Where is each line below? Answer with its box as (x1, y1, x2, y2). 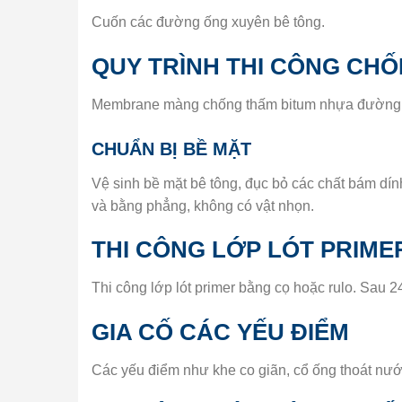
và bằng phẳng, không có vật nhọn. (92, 197, 314, 214)
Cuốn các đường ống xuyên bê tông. (92, 14, 325, 31)
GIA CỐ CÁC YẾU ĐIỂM (92, 319, 349, 345)
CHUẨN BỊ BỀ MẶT (92, 138, 251, 159)
